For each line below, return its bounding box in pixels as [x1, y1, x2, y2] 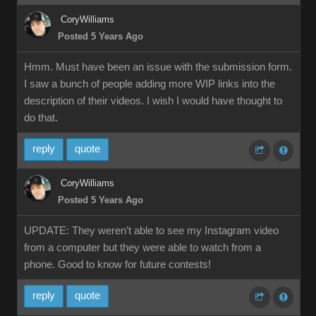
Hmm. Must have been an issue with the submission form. [24, 61, 292, 73]
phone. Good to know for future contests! [24, 259, 211, 270]
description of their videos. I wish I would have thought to [24, 95, 282, 107]
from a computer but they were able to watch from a [24, 242, 261, 253]
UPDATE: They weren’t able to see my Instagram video [24, 225, 279, 236]
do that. [24, 112, 58, 123]
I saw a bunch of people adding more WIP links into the [24, 78, 275, 90]
